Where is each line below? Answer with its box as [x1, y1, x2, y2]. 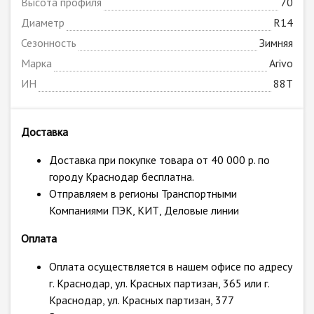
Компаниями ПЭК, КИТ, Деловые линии [49, 203, 239, 218]
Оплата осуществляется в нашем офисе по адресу [49, 259, 292, 274]
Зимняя [259, 36, 293, 50]
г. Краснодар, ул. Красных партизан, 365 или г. [49, 276, 269, 291]
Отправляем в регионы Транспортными [49, 186, 237, 201]
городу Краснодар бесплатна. [49, 170, 194, 184]
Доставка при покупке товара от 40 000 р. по [49, 153, 270, 168]
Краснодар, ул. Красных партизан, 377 [49, 293, 234, 308]
